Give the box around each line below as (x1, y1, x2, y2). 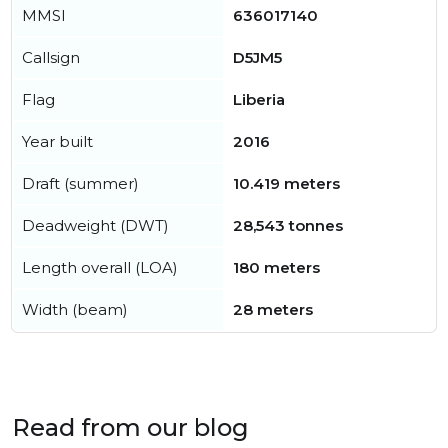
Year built (22, 132, 93, 151)
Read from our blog (12, 413, 249, 442)
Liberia (233, 90, 285, 109)
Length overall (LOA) (22, 258, 178, 277)
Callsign (22, 48, 80, 67)
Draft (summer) (22, 174, 139, 193)
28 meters (233, 300, 313, 319)
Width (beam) (22, 300, 128, 319)
